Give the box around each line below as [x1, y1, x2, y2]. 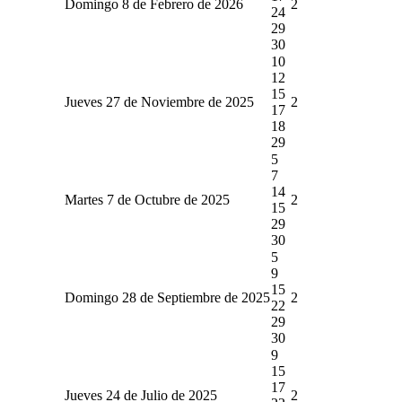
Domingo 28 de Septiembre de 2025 [64, 289, 270, 305]
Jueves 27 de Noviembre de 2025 [64, 93, 254, 109]
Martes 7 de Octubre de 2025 [64, 191, 230, 207]
